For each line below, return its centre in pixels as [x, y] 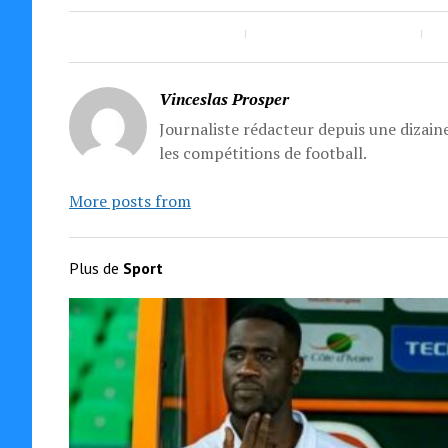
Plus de [95, 267]
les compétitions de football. [262, 152]
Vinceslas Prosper [223, 98]
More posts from [129, 200]
